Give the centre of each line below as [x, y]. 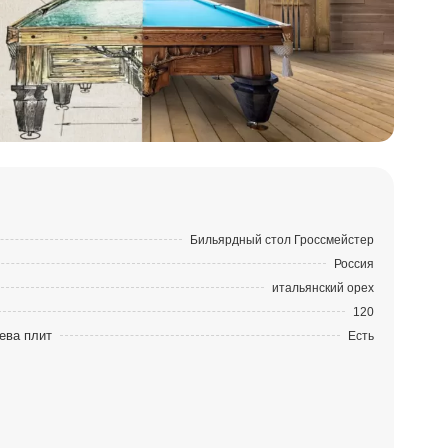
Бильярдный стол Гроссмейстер [282, 239]
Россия [354, 263]
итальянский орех [323, 287]
